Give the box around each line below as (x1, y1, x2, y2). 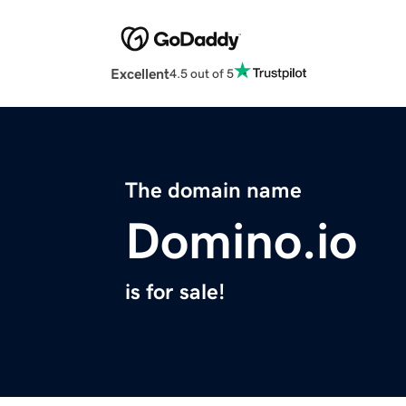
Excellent (111, 66, 169, 82)
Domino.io (125, 216, 357, 267)
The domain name (125, 179, 302, 202)
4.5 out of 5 (169, 66, 234, 80)
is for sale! (125, 281, 225, 304)
